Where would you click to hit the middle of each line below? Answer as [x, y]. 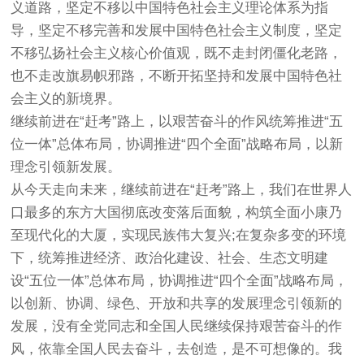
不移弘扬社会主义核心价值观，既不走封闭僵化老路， [177, 53]
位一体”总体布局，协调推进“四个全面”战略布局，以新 [177, 144]
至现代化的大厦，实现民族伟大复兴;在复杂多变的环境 [179, 235]
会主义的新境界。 [66, 99]
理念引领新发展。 [66, 167]
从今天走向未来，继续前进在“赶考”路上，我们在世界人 [182, 190]
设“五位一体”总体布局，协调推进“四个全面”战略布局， [180, 281]
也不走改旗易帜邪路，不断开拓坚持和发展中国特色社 [177, 76]
